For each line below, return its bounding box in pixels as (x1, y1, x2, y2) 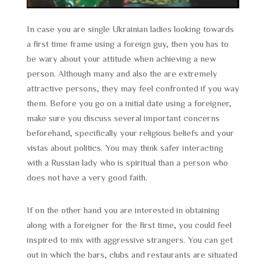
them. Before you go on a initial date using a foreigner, (26, 98, 232, 107)
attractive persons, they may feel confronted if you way (26, 83, 239, 93)
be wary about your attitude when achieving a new (26, 53, 216, 63)
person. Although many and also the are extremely (26, 68, 217, 78)
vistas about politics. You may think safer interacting (26, 142, 223, 152)
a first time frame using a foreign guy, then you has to (26, 39, 229, 48)
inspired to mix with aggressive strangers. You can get (26, 235, 233, 244)
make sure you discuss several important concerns (26, 113, 220, 122)
